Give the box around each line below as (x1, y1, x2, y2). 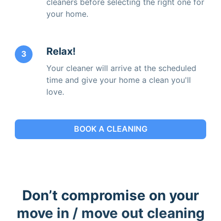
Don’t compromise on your (22, 186, 199, 204)
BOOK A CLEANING (74, 124, 147, 134)
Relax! (46, 45, 75, 57)
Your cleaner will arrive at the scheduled (46, 63, 196, 73)
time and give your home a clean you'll (46, 74, 191, 85)
